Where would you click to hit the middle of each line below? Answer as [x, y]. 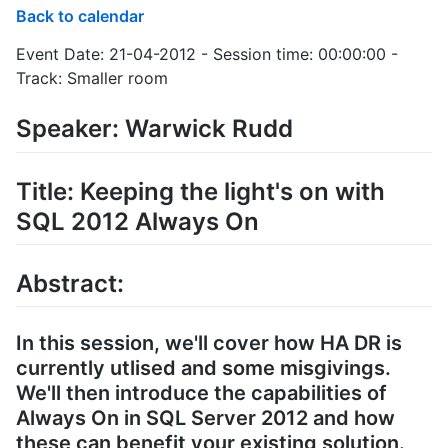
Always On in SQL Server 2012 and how [205, 417]
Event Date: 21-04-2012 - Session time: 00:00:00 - [207, 54]
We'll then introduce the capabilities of [201, 392]
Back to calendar [80, 16]
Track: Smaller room [92, 78]
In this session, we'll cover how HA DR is [209, 342]
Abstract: [70, 283]
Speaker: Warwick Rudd [154, 129]
